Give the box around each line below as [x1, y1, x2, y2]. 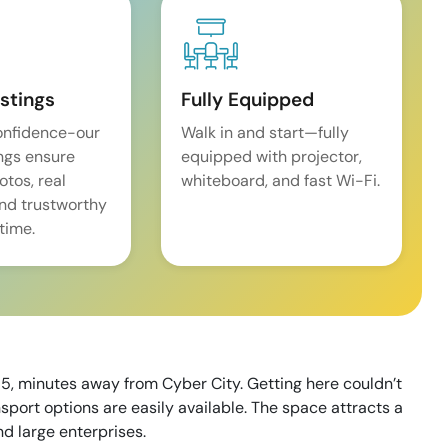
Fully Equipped [181, 87, 315, 112]
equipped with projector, [181, 146, 363, 167]
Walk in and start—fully [181, 122, 350, 143]
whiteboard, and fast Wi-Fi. [181, 170, 381, 191]
